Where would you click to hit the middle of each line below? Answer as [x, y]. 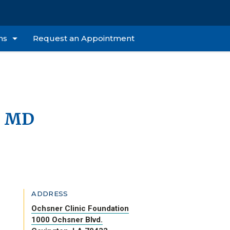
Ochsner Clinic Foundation [80, 208]
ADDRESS [50, 194]
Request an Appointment [83, 38]
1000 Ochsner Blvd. [67, 220]
